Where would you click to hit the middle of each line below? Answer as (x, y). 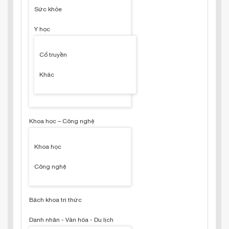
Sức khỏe (48, 9)
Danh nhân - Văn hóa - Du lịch (71, 220)
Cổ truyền (53, 55)
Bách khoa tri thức (55, 200)
